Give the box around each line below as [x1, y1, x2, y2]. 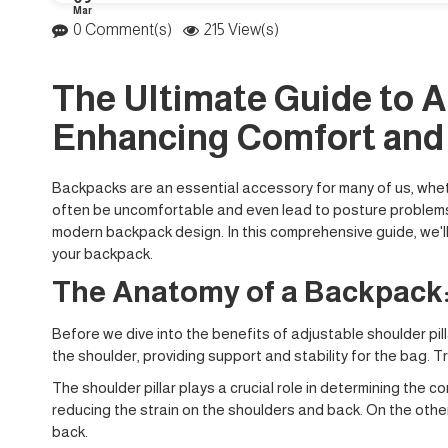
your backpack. [52, 244, 153, 262]
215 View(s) [204, 20, 279, 38]
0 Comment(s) [73, 20, 172, 38]
